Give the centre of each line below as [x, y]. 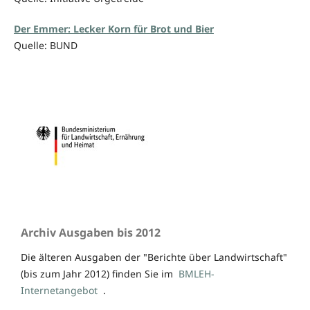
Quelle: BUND [45, 46]
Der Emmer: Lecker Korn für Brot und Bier [113, 29]
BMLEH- [197, 274]
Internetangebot [59, 291]
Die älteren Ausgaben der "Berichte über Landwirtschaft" [154, 257]
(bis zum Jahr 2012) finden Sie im [100, 274]
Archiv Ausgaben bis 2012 [91, 233]
